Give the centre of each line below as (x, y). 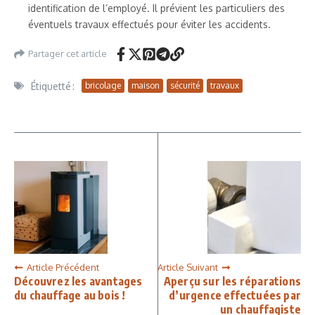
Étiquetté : (53, 86)
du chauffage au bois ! (70, 296)
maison (146, 85)
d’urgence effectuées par (235, 296)
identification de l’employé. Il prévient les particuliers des (156, 8)
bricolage (103, 85)
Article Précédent (63, 268)
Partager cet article (67, 53)
